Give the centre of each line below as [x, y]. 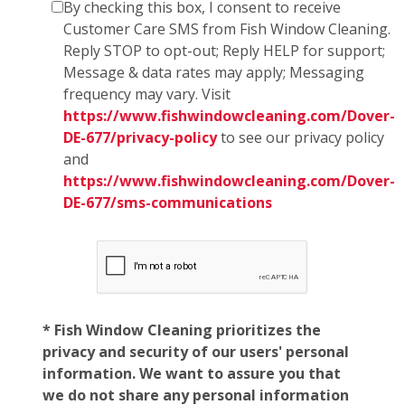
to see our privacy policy [301, 137]
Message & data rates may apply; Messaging [214, 72]
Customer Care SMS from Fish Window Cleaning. [227, 28]
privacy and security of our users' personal [196, 351]
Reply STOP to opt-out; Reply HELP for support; [224, 50]
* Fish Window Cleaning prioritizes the [182, 330]
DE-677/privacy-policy [140, 137]
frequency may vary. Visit [147, 94]
